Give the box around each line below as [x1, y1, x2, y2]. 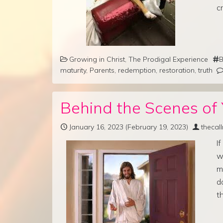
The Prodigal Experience [128, 54, 208, 64]
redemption [118, 65, 156, 75]
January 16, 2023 [69, 122, 123, 131]
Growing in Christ [69, 54, 125, 64]
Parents [90, 65, 114, 75]
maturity [60, 65, 86, 75]
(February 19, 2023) [123, 122, 188, 131]
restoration [159, 65, 195, 75]
